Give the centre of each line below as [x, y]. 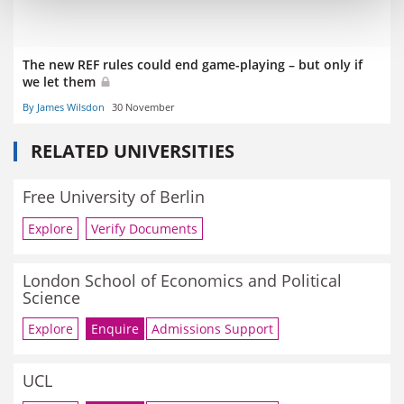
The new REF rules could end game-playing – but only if [193, 64]
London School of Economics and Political [182, 280]
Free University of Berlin [114, 197]
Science [51, 297]
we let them [61, 81]
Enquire [115, 329]
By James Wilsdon [64, 107]
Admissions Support [212, 329]
